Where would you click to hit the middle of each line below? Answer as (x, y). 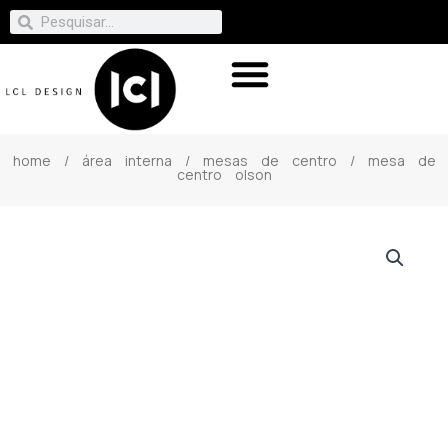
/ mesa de (386, 160)
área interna (126, 160)
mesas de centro (269, 160)
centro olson (224, 174)
